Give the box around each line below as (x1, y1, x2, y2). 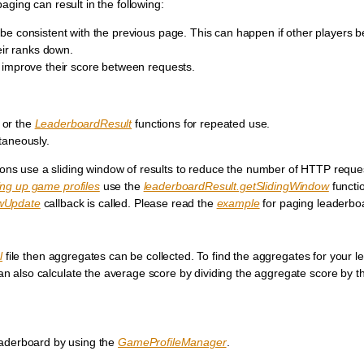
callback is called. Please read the (40, 197, 217, 210)
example (216, 197, 260, 210)
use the (99, 180, 144, 193)
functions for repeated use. (132, 117, 271, 131)
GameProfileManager (118, 336, 227, 349)
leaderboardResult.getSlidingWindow (143, 180, 329, 193)
